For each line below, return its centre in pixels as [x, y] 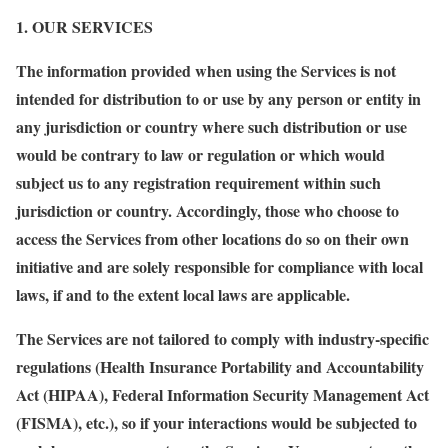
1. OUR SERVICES [84, 26]
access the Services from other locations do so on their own [212, 238]
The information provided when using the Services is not [206, 70]
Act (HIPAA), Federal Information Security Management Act [222, 394]
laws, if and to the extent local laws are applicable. [183, 294]
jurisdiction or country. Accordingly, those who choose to [207, 210]
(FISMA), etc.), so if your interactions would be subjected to [216, 422]
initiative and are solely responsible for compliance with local [219, 266]
